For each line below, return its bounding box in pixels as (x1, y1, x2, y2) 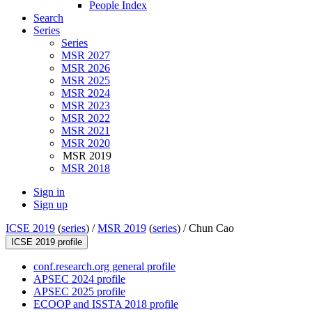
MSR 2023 (61, 100, 110, 112)
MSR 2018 (61, 162, 110, 175)
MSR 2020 (61, 137, 110, 150)
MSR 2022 (61, 112, 110, 125)
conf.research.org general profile (33, 260, 175, 273)
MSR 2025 (61, 75, 110, 87)
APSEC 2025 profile (33, 286, 125, 298)
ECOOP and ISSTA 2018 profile (33, 298, 178, 311)
